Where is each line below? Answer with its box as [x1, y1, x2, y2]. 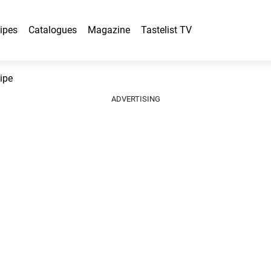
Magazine [88, 24, 130, 36]
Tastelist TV [141, 24, 192, 36]
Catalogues [28, 24, 77, 36]
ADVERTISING [111, 94, 160, 103]
